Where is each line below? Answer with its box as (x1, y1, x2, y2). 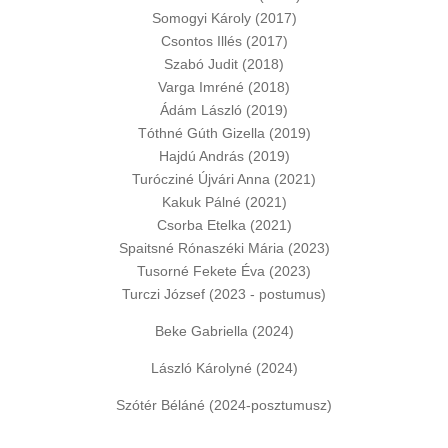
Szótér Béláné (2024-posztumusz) (116, 397, 332, 413)
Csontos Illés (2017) (160, 33, 288, 49)
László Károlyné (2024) (150, 360, 298, 376)
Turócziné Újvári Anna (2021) (132, 171, 316, 187)
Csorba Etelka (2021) (156, 217, 292, 233)
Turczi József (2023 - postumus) (122, 286, 326, 302)
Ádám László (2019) (160, 102, 288, 118)
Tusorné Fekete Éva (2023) (137, 263, 311, 279)
